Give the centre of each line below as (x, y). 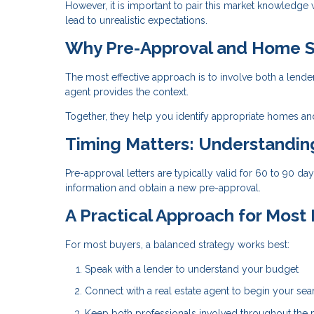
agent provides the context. (127, 92)
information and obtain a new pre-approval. (163, 188)
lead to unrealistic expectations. (136, 21)
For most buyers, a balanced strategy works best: (177, 244)
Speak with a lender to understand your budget (192, 269)
